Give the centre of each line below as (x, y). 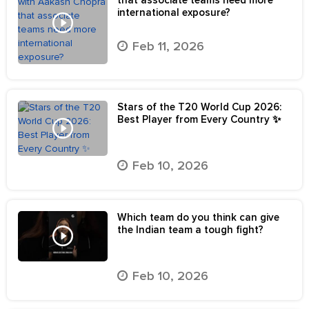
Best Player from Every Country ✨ (199, 119)
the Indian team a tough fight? (190, 229)
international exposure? (174, 12)
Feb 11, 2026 (168, 46)
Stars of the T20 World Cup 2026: (199, 107)
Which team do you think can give (198, 217)
